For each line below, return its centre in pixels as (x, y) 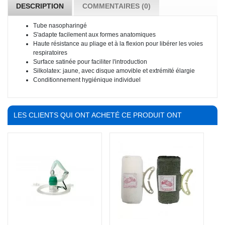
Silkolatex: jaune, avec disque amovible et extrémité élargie (114, 71)
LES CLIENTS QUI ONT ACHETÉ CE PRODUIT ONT (98, 115)
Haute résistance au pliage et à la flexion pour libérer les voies (118, 44)
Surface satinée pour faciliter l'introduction (90, 62)
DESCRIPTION (40, 6)
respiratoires (50, 53)
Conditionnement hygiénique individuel (87, 80)
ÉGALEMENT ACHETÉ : (52, 135)
